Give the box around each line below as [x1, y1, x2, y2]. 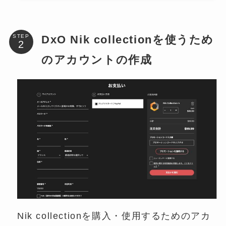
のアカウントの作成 [41, 53, 152, 66]
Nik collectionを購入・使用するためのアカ [17, 210, 211, 221]
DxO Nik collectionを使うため [41, 33, 214, 46]
